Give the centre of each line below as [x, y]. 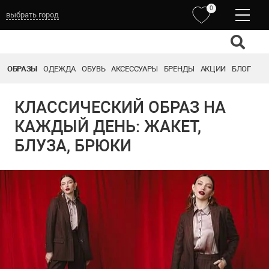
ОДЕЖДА [59, 68]
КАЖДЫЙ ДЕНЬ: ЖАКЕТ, [108, 127]
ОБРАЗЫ [23, 68]
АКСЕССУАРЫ [134, 68]
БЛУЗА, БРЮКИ [73, 146]
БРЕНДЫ [179, 68]
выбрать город [32, 15]
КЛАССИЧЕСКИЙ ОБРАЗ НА [120, 107]
